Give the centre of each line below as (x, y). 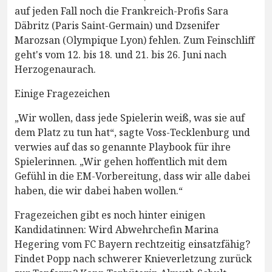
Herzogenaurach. (55, 69)
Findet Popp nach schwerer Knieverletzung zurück (133, 258)
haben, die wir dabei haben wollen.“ (99, 190)
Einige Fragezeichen (62, 93)
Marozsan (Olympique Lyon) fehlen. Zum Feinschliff (134, 40)
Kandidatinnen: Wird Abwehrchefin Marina (117, 229)
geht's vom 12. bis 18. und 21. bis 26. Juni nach (121, 54)
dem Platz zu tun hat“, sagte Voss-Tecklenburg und (132, 132)
